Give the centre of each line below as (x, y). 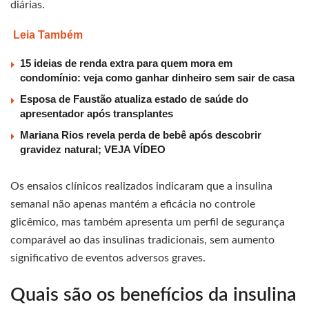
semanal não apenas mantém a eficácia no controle (133, 205)
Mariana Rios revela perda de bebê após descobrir (141, 135)
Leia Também (48, 35)
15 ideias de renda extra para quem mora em (126, 63)
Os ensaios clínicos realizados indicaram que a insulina (141, 187)
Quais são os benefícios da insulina (153, 295)
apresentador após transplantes (97, 114)
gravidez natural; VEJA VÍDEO (93, 150)
